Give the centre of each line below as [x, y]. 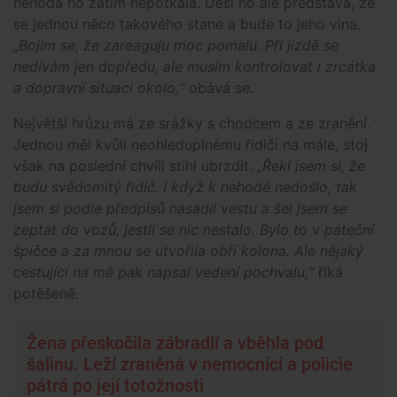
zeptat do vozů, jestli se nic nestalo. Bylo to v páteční [194, 229]
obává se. [221, 87]
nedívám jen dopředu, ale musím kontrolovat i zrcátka [195, 66]
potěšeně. [46, 293]
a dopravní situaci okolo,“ [101, 87]
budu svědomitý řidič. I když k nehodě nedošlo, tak [185, 187]
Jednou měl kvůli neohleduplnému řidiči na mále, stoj [191, 144]
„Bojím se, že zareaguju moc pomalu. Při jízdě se [176, 45]
